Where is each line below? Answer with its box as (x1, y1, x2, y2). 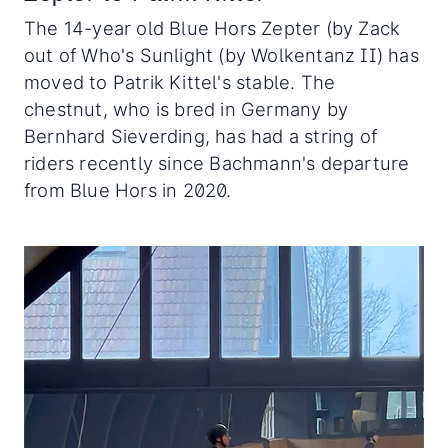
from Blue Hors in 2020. (24, 179, 232, 202)
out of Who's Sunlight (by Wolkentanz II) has (24, 44, 419, 67)
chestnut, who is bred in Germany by (24, 98, 349, 121)
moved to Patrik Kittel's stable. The (24, 71, 336, 94)
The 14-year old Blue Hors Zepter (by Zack (24, 17, 401, 40)
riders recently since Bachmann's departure (24, 152, 410, 175)
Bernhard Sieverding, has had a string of (24, 125, 378, 148)
